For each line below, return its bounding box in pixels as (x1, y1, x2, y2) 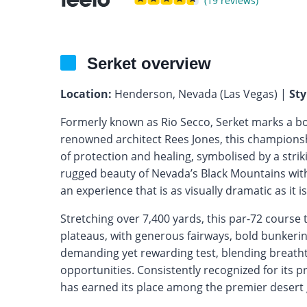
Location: (60, 86, 112, 101)
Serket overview (86, 53, 211, 73)
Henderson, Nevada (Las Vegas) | (111, 86, 289, 101)
